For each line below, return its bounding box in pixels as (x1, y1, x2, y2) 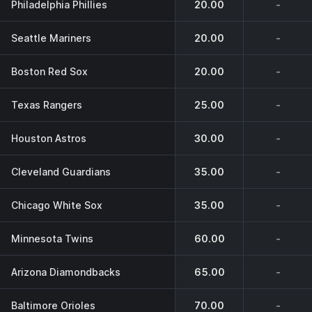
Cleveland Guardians (11, 165, 111, 178)
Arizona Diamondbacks (11, 265, 120, 278)
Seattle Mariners (11, 31, 91, 44)
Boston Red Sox (11, 65, 88, 77)
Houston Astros (11, 132, 86, 144)
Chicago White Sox (11, 198, 102, 211)
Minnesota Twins (11, 232, 93, 244)
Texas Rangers (11, 98, 82, 111)
